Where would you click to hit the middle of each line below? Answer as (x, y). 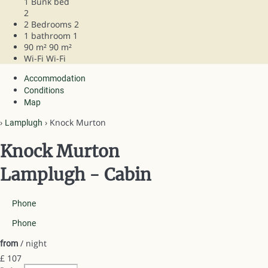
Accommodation (55, 79)
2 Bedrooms (48, 25)
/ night (32, 243)
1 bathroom (47, 36)
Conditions (44, 91)
